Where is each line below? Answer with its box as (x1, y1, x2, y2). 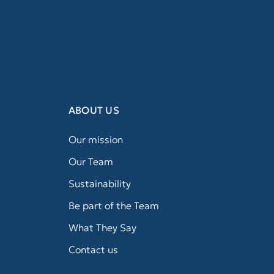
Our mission (68, 133, 123, 146)
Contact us (68, 243, 118, 256)
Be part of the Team (68, 199, 159, 212)
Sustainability (68, 177, 131, 190)
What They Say (68, 221, 136, 234)
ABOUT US (68, 104, 119, 117)
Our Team (68, 155, 113, 168)
